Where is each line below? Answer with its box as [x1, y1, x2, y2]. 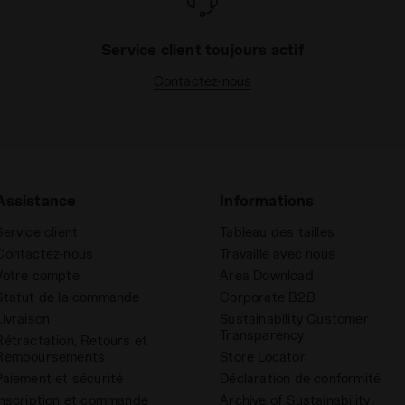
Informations [220, 192, 315, 210]
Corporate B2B [220, 289, 316, 306]
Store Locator [220, 349, 306, 365]
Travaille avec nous [220, 246, 335, 262]
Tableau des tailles [220, 224, 334, 240]
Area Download [220, 268, 314, 284]
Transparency [220, 327, 305, 344]
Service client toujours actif [101, 41, 304, 59]
